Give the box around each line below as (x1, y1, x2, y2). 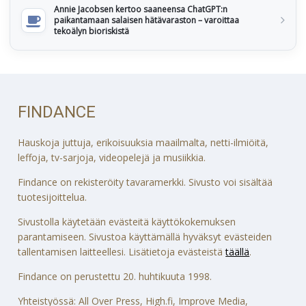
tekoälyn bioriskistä (54, 25, 129, 38)
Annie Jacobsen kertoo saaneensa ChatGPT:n (54, 3, 227, 16)
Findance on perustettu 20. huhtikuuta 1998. (18, 270, 212, 283)
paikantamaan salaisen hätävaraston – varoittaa (54, 14, 239, 27)
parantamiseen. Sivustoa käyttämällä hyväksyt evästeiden (18, 230, 273, 244)
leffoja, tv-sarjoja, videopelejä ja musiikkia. (18, 151, 206, 165)
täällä (225, 245, 250, 259)
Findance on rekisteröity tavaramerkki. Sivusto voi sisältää (18, 176, 273, 189)
